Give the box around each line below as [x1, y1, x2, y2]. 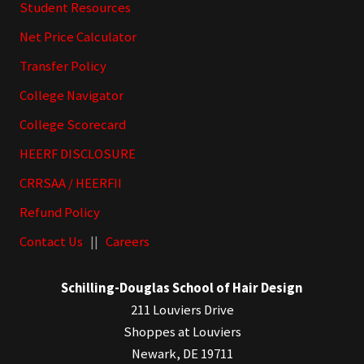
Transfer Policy [19, 57, 106, 75]
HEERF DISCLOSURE [19, 145, 136, 162]
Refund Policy [19, 203, 100, 221]
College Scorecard [19, 115, 126, 133]
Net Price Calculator [19, 28, 136, 45]
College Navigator [19, 86, 123, 104]
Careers [106, 232, 149, 250]
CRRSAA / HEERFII [19, 174, 122, 192]
